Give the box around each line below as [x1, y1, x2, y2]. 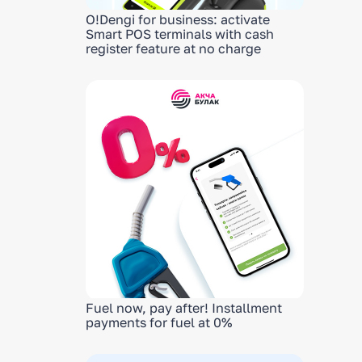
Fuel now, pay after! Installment [86, 300, 282, 316]
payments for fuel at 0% [86, 314, 232, 330]
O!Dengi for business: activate [86, 11, 270, 27]
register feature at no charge [86, 40, 261, 57]
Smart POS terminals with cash [86, 26, 274, 42]
